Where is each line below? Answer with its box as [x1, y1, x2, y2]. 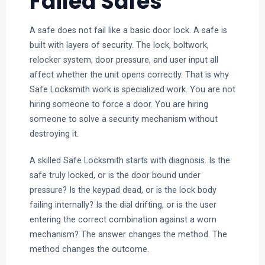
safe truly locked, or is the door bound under [29, 170, 201, 180]
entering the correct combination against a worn [29, 214, 216, 224]
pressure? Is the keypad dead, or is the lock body [29, 185, 216, 195]
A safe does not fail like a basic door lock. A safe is [29, 25, 227, 35]
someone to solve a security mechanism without [29, 114, 218, 124]
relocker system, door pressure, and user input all [29, 55, 218, 65]
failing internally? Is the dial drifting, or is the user [29, 199, 216, 209]
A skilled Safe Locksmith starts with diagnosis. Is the [29, 155, 230, 165]
